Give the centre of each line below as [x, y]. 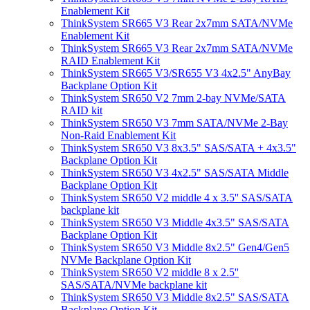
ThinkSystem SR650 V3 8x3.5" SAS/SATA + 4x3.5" [179, 148]
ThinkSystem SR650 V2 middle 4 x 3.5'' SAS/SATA [177, 198]
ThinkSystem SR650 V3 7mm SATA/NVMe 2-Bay [174, 123]
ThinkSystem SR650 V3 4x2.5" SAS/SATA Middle [175, 173]
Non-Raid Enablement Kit [118, 135]
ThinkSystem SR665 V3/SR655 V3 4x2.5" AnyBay [176, 73]
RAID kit [82, 110]
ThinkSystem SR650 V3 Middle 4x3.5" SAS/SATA [175, 222]
